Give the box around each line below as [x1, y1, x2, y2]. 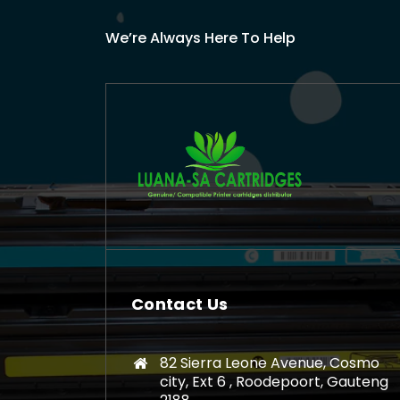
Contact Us [131, 293, 229, 316]
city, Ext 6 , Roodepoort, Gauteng [160, 371, 388, 393]
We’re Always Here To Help [105, 27, 296, 48]
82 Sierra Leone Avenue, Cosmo [160, 353, 379, 374]
